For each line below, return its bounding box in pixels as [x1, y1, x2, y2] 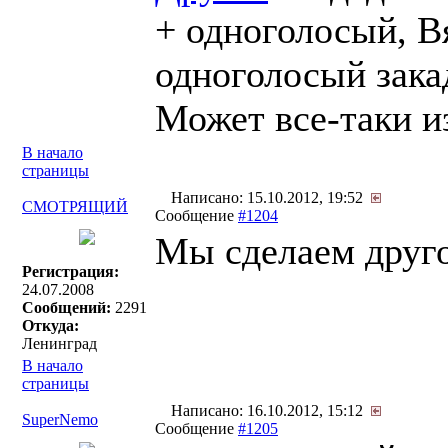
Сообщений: [22, 299, 111, 316]
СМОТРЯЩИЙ [22, 198, 128, 215]
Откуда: [22, 317, 79, 334]
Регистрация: [22, 263, 119, 280]
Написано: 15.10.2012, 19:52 [167, 189, 371, 206]
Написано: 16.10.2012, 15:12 [167, 402, 371, 419]
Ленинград [22, 335, 97, 352]
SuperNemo [22, 411, 98, 428]
